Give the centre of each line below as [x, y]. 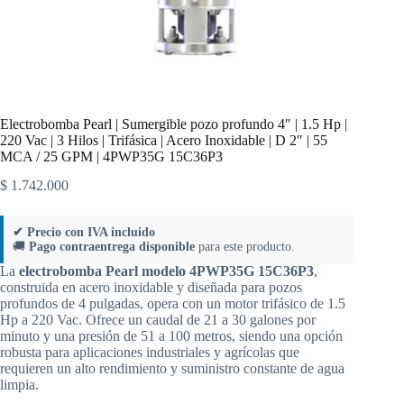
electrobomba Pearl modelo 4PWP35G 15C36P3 [166, 271]
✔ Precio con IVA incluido [84, 233]
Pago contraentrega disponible [112, 247]
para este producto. [245, 247]
